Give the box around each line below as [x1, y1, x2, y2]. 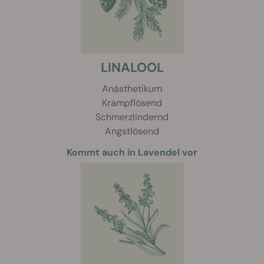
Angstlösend [105, 125, 159, 138]
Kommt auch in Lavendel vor [67, 146, 197, 159]
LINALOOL [100, 59, 164, 77]
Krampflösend [102, 97, 162, 110]
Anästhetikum [102, 82, 162, 95]
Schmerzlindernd [95, 111, 169, 124]
